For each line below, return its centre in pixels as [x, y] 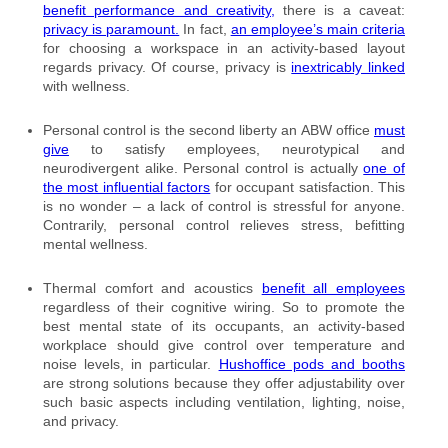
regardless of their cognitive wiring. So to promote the [224, 307]
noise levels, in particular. [131, 364]
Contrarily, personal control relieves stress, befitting [224, 225]
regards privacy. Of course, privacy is [167, 67]
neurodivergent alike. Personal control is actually [203, 168]
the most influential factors [127, 187]
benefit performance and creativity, [159, 10]
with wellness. [86, 86]
